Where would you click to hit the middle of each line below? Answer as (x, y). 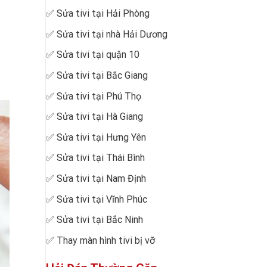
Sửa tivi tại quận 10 (98, 55)
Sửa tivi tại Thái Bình (101, 158)
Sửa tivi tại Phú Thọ (99, 96)
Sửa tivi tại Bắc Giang (102, 75)
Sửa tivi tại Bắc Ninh (100, 220)
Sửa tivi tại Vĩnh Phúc (102, 199)
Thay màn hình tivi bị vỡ (106, 240)
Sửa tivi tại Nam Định (101, 178)
